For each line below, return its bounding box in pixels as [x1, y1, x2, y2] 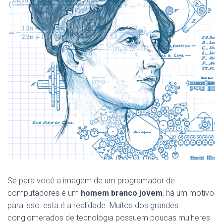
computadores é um [7, 188, 81, 198]
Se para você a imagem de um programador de [7, 175, 175, 185]
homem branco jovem [81, 188, 163, 198]
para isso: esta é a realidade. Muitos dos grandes [7, 200, 178, 210]
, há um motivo [163, 188, 214, 198]
